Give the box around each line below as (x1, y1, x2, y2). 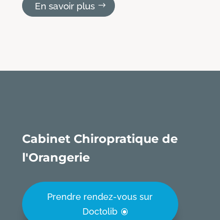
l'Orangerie (22, 150, 90, 165)
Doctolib (82, 206, 118, 217)
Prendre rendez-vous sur (47, 192, 153, 202)
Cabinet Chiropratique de (22, 132, 178, 146)
